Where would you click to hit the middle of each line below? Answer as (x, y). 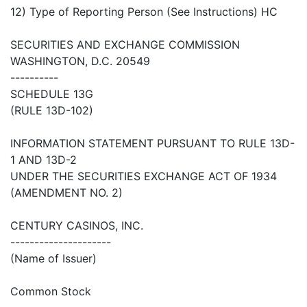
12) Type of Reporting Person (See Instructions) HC (144, 12)
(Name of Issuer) (53, 259)
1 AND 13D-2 (44, 160)
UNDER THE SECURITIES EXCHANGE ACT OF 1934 (144, 176)
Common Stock (51, 292)
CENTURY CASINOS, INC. (77, 226)
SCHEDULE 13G (52, 94)
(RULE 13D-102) (52, 111)
